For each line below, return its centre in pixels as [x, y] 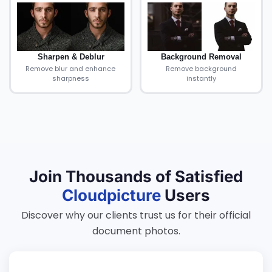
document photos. [136, 231]
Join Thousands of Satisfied [136, 176]
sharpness [70, 78]
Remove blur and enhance [71, 69]
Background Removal [201, 57]
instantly [201, 78]
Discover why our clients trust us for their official [136, 215]
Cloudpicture [111, 195]
